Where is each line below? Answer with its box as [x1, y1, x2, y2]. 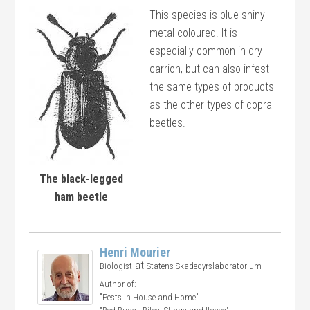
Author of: [100, 279, 137, 289]
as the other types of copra [149, 98, 273, 111]
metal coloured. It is [149, 26, 238, 39]
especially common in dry [149, 44, 263, 57]
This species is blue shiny [149, 8, 266, 21]
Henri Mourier [100, 245, 171, 259]
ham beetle [54, 190, 108, 203]
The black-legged [39, 172, 123, 185]
